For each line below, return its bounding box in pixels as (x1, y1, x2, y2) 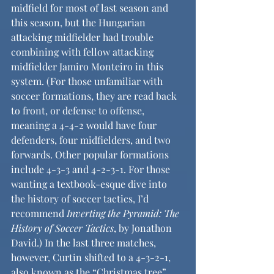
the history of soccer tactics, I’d (11, 192, 151, 205)
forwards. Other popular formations (11, 148, 171, 161)
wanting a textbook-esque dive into (11, 177, 169, 190)
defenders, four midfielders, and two (11, 133, 173, 146)
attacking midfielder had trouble (11, 31, 156, 43)
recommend (11, 207, 67, 220)
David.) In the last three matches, (11, 236, 158, 249)
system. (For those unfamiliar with (11, 75, 165, 87)
